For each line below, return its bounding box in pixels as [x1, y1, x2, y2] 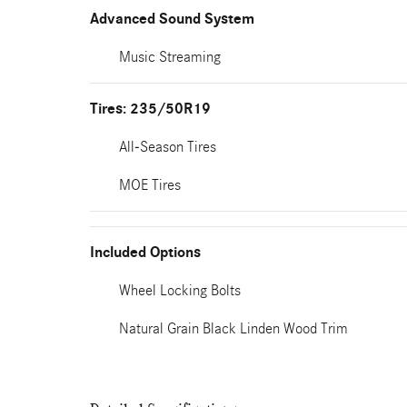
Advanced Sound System [90, 10, 254, 28]
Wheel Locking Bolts [119, 282, 241, 299]
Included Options [90, 243, 201, 262]
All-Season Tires [119, 138, 216, 155]
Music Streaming [119, 48, 221, 65]
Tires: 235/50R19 [90, 100, 211, 118]
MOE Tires [119, 176, 181, 194]
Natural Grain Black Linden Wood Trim [119, 320, 348, 337]
